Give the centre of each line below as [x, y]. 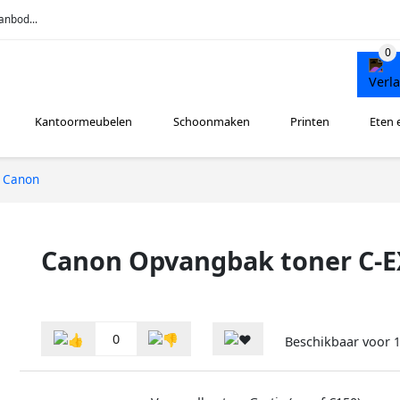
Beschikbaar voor [339, 342]
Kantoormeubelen [84, 122]
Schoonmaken [211, 122]
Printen [309, 122]
